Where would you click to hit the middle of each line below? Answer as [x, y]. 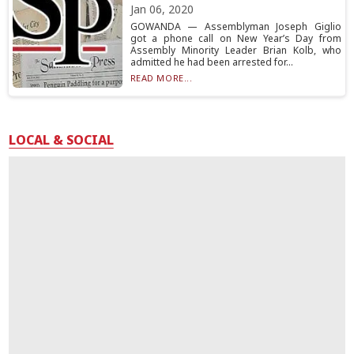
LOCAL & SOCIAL [62, 140]
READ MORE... [161, 78]
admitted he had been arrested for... [211, 62]
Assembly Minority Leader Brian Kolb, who [235, 50]
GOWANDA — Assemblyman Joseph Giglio [235, 26]
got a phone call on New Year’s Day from [235, 38]
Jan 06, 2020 [162, 9]
